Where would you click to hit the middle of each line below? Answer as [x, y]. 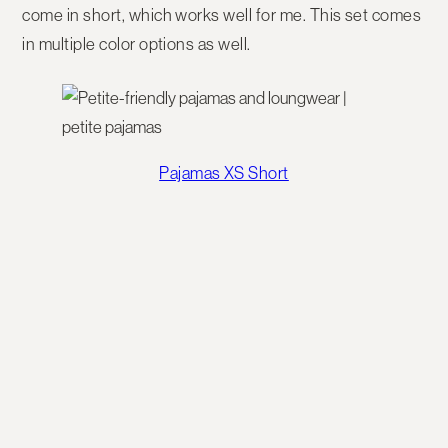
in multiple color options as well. [136, 44]
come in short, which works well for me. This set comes [222, 15]
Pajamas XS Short [224, 173]
